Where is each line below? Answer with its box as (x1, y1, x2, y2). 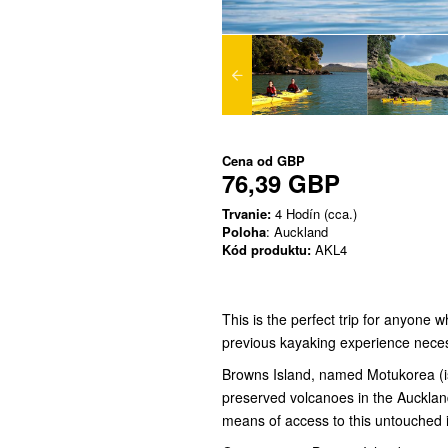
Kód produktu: (222, 240, 311, 260)
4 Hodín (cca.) (271, 204, 357, 224)
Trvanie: (222, 204, 271, 224)
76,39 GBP (222, 166, 340, 201)
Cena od (222, 151, 277, 171)
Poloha (222, 222, 266, 242)
